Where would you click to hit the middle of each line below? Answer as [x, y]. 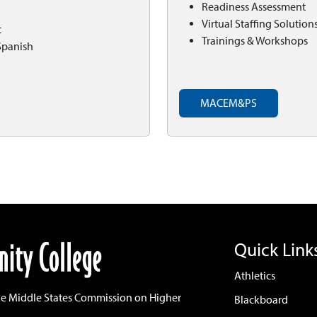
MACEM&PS [229, 103]
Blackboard [261, 300]
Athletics [255, 276]
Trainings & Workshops [255, 41]
